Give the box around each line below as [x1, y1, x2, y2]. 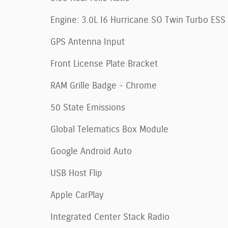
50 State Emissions [50, 103, 125, 113]
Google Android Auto [50, 147, 132, 157]
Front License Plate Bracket [50, 60, 158, 69]
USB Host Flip [50, 169, 102, 179]
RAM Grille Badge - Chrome [50, 81, 157, 91]
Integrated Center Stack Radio [50, 213, 169, 222]
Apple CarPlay [50, 191, 103, 201]
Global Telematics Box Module [50, 125, 168, 135]
